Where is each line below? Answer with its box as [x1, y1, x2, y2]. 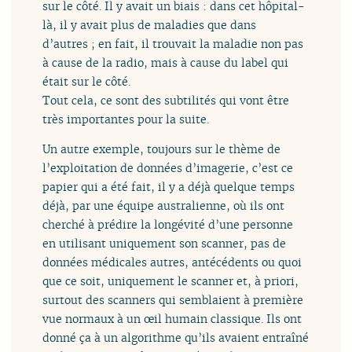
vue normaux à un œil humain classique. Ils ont [42, 310, 302, 326]
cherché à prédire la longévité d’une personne [42, 216, 294, 232]
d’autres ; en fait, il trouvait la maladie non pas [42, 35, 304, 51]
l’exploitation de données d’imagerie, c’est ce [42, 159, 294, 175]
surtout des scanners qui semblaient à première [42, 291, 304, 307]
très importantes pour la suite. [42, 111, 210, 126]
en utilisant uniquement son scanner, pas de [42, 235, 287, 251]
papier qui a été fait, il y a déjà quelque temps [42, 178, 295, 194]
